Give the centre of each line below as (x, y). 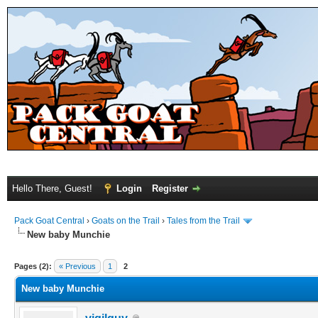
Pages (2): (33, 266)
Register (170, 188)
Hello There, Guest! (54, 188)
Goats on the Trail (126, 221)
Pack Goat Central (49, 221)
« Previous (77, 266)
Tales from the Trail (203, 221)
